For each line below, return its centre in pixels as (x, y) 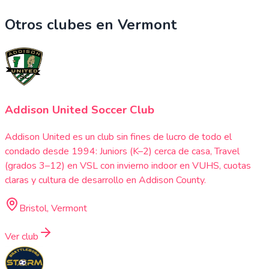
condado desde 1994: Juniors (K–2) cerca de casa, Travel (122, 151)
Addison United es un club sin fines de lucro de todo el (118, 137)
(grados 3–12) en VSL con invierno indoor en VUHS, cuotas (128, 165)
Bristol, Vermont (53, 208)
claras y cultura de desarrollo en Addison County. (105, 180)
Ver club (22, 236)
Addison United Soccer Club (80, 110)
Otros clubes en (59, 25)
